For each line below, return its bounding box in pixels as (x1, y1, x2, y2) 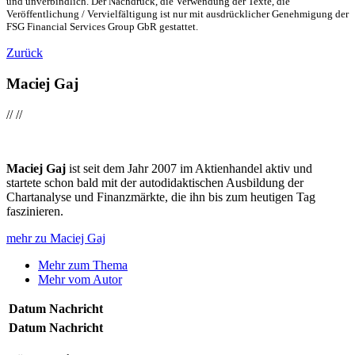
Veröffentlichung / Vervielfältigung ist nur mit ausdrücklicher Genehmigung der (6, 8, 349, 21)
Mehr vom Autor (38, 272, 122, 286)
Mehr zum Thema (38, 258, 128, 272)
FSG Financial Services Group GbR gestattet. (6, 21, 198, 33)
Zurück (6, 46, 43, 60)
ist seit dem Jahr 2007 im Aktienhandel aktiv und (69, 161, 312, 175)
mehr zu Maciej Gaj (6, 231, 105, 245)
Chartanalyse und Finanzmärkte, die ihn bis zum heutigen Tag (6, 189, 315, 204)
